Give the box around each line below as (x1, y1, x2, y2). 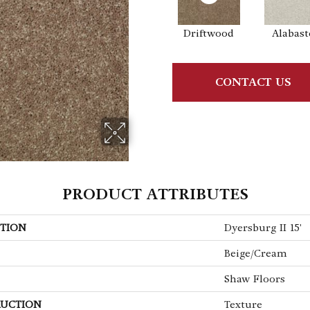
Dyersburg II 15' (224, 221, 302, 234)
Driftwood (183, 26, 234, 39)
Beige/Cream (224, 246, 287, 259)
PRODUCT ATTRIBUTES (62, 184, 248, 204)
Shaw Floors (224, 272, 285, 285)
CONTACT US (215, 75, 291, 90)
